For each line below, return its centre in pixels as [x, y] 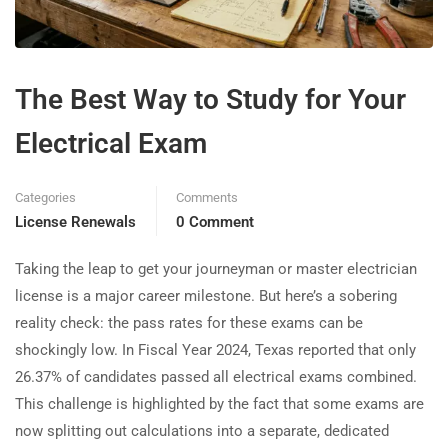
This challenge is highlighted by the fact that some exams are [219, 404]
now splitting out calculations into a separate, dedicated [202, 431]
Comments [207, 198]
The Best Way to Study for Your [210, 100]
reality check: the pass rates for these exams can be [189, 323]
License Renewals [75, 222]
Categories [45, 198]
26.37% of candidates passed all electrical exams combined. [216, 377]
